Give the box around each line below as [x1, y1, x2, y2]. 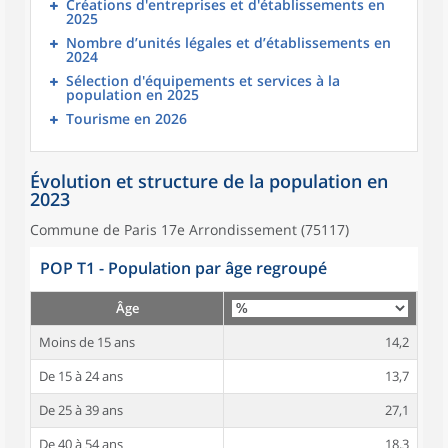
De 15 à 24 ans [39, 367, 123, 385]
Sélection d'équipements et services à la [66, 71, 340, 90]
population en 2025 [66, 85, 199, 104]
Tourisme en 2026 [66, 109, 187, 128]
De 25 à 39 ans [39, 401, 123, 419]
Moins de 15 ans [39, 333, 135, 351]
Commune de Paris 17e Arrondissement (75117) [30, 220, 349, 239]
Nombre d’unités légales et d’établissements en [66, 33, 391, 52]
